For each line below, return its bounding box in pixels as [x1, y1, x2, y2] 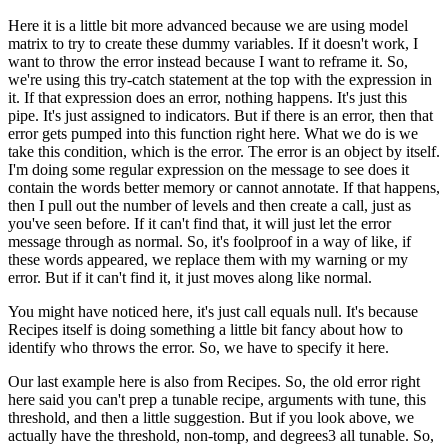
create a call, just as [290, 196, 411, 214]
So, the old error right [285, 372, 420, 390]
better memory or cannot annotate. [124, 178, 339, 196]
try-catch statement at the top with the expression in [110, 70, 432, 88]
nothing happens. [225, 88, 333, 106]
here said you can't [8, 390, 125, 408]
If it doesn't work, [298, 34, 409, 52]
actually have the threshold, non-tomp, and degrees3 [8, 426, 336, 444]
